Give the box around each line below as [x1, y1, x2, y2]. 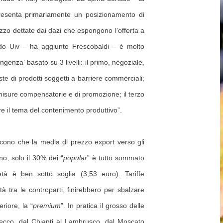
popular [63, 154, 87, 162]
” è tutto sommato [87, 154, 145, 162]
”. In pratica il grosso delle [61, 202, 144, 210]
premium [33, 202, 61, 210]
